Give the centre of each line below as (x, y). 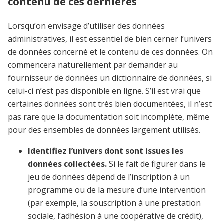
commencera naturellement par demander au (93, 65)
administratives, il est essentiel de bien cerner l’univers (110, 39)
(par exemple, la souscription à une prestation (114, 203)
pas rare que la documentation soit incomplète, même (109, 117)
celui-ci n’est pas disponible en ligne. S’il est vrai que (104, 91)
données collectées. (68, 164)
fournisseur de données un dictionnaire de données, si (110, 78)
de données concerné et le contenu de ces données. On (110, 52)
